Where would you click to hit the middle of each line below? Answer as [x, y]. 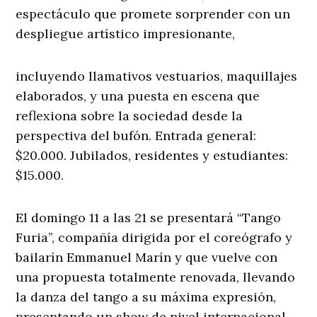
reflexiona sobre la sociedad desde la [129, 116]
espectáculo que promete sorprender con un [153, 14]
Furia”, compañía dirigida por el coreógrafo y [154, 238]
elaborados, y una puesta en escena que [138, 96]
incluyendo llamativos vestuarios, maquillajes [157, 76]
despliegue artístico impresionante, [126, 34]
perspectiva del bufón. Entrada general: [136, 136]
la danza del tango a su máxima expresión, [146, 297]
